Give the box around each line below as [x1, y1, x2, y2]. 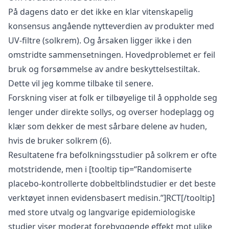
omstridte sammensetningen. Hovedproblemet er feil [8, 49, 215, 60]
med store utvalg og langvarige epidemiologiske [8, 206, 195, 218]
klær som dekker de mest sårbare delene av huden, [8, 120, 207, 132]
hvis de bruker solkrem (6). [8, 134, 111, 146]
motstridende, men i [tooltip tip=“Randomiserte [8, 163, 192, 175]
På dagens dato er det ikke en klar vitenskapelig [8, 6, 193, 17]
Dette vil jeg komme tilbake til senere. [8, 77, 153, 89]
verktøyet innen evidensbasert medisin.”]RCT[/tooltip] [8, 192, 215, 203]
